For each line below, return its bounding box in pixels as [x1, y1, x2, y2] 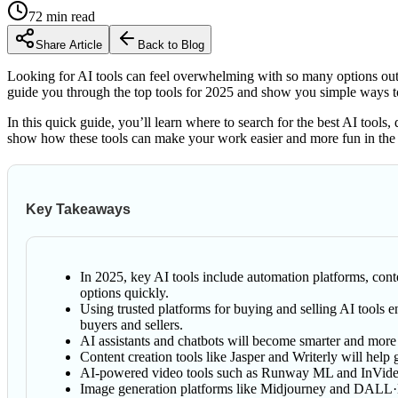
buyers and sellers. [80, 317, 183, 333]
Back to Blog [138, 37, 204, 52]
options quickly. [80, 285, 169, 301]
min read [43, 8, 95, 24]
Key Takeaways [26, 202, 131, 218]
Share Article [36, 37, 102, 52]
